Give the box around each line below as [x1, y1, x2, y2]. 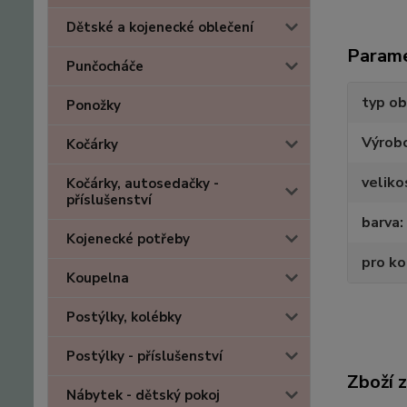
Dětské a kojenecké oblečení [66, 18, 253, 37]
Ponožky [66, 96, 121, 115]
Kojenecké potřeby [66, 230, 190, 249]
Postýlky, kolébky [66, 308, 182, 327]
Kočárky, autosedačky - [66, 174, 219, 194]
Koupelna [66, 269, 129, 288]
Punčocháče [66, 57, 144, 76]
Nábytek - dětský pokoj [66, 386, 220, 405]
